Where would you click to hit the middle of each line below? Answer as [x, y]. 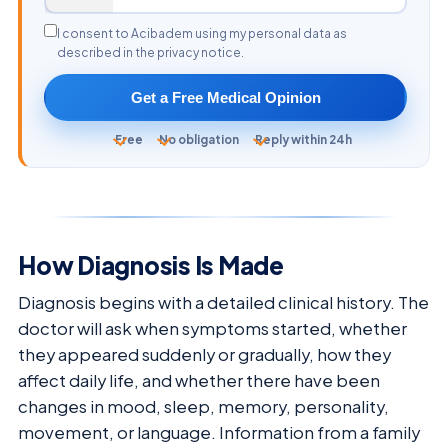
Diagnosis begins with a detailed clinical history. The [223, 302]
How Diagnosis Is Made [151, 264]
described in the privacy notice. [150, 52]
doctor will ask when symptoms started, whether [212, 328]
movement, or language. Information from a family [219, 432]
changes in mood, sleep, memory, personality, [203, 406]
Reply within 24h [303, 139]
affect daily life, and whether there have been [199, 380]
